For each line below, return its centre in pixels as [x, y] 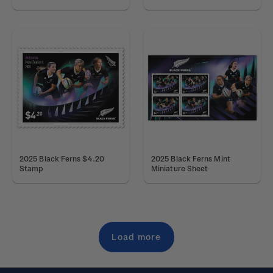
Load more [136, 237]
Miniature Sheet [180, 168]
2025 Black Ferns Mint [191, 158]
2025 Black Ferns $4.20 [62, 158]
